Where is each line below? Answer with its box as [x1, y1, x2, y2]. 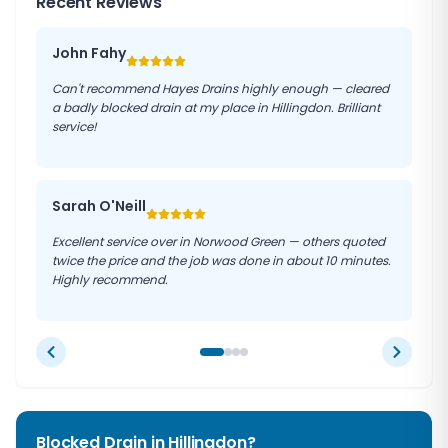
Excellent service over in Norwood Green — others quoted [52, 233, 385, 250]
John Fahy [52, 43, 126, 63]
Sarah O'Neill [52, 196, 146, 216]
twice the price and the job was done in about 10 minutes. [52, 252, 391, 269]
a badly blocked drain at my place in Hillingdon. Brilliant [52, 99, 380, 116]
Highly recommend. [52, 271, 168, 288]
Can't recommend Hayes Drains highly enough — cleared [52, 80, 389, 97]
